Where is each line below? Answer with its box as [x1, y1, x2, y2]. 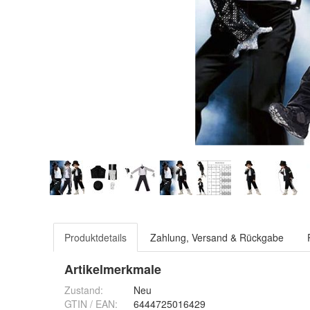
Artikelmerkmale [64, 260, 161, 278]
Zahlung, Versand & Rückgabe [150, 230, 284, 244]
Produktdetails [64, 230, 127, 244]
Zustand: [64, 283, 103, 297]
